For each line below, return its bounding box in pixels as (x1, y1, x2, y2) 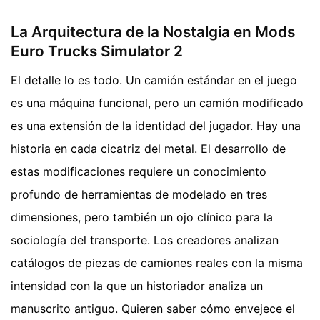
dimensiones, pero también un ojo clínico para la (11, 209, 273, 224)
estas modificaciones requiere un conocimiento (11, 164, 266, 179)
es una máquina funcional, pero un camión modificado (11, 95, 304, 110)
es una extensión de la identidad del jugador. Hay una (11, 118, 301, 133)
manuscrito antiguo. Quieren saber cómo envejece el (11, 301, 295, 316)
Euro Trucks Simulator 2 (11, 42, 183, 61)
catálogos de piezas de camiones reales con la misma (11, 255, 303, 270)
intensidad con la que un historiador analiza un (11, 278, 263, 293)
